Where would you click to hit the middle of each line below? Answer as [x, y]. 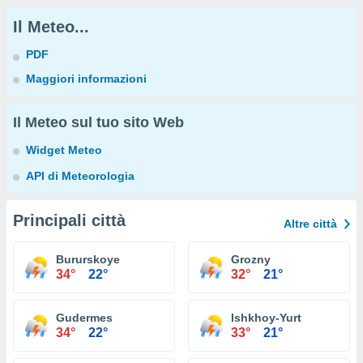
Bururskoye [88, 259]
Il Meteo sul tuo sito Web [98, 122]
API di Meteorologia [80, 176]
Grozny [251, 259]
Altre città [310, 224]
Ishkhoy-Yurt [266, 318]
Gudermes [84, 318]
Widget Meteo [64, 150]
